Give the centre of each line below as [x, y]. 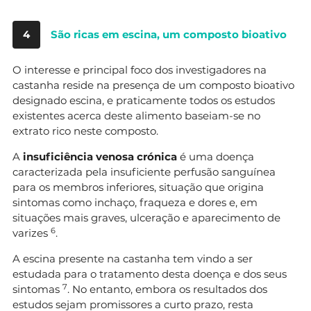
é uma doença [216, 157]
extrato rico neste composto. [85, 131]
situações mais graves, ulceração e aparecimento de [146, 218]
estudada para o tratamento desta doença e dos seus [150, 274]
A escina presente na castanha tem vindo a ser [133, 259]
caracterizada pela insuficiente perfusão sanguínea [144, 172]
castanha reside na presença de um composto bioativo [153, 85]
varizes [32, 233]
